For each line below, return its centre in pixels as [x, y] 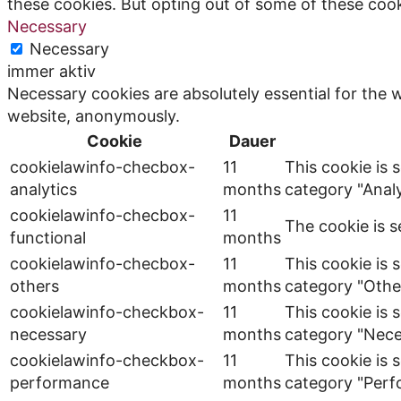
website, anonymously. [94, 115]
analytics [43, 189]
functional [48, 237]
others [34, 286]
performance [60, 382]
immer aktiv [51, 71]
